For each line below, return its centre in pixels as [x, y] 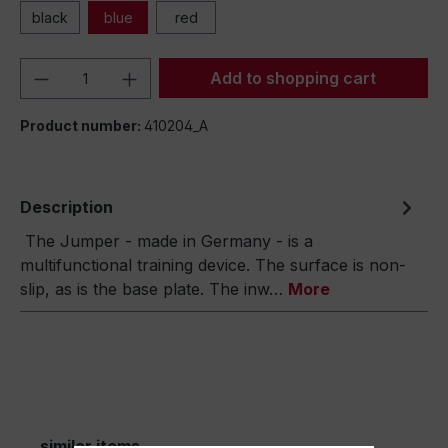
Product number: [82, 125]
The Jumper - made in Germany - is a [166, 241]
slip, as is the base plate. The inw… [154, 289]
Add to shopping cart [293, 78]
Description [66, 207]
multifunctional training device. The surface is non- [213, 265]
